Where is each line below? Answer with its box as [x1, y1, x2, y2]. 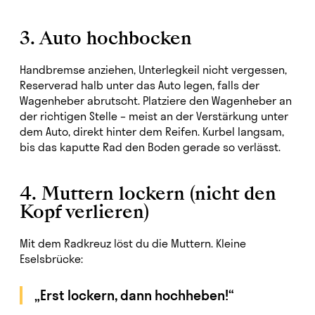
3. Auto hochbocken [20, 25, 192, 51]
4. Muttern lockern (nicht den [20, 181, 276, 206]
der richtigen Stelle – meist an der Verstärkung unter [20, 109, 288, 123]
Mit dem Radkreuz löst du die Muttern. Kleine [20, 236, 246, 250]
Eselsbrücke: [20, 252, 83, 266]
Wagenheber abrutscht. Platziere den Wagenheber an [20, 94, 292, 108]
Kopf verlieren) [20, 199, 149, 224]
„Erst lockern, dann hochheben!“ [34, 287, 234, 304]
